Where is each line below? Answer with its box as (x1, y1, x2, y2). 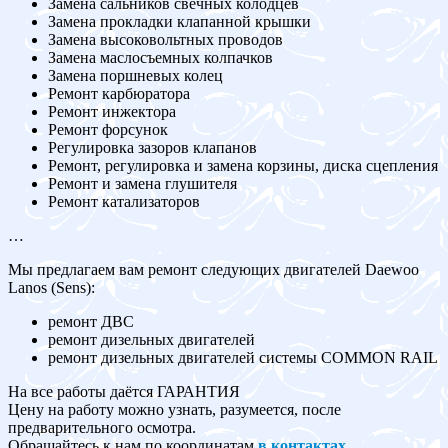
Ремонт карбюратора (48, 85, 190, 103)
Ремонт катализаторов (48, 193, 200, 211)
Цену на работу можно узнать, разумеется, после (8, 401, 341, 419)
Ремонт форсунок (48, 121, 168, 139)
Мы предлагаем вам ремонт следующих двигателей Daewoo (8, 261, 419, 279)
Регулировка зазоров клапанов (48, 139, 257, 157)
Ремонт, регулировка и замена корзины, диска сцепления (48, 157, 438, 175)
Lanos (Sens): (8, 279, 95, 297)
